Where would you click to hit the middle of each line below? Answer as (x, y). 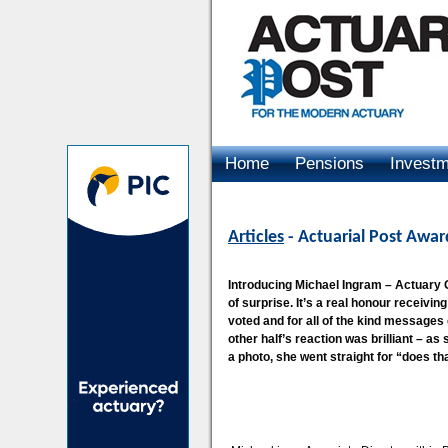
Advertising (267, 199)
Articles (256, 237)
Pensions (329, 163)
